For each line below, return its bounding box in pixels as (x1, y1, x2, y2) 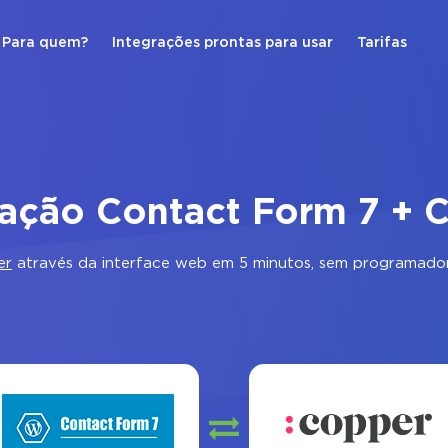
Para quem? (2, 37, 88, 49)
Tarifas (357, 37, 407, 49)
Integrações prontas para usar (112, 37, 333, 49)
